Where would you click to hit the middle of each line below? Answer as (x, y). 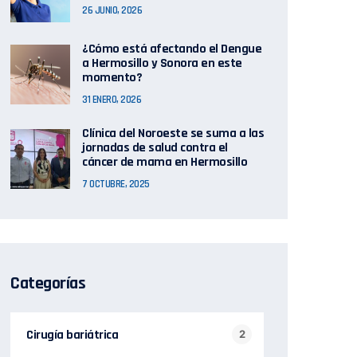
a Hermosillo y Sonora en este (162, 63)
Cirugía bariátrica (72, 335)
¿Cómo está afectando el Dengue (172, 49)
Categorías (48, 284)
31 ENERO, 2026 (112, 100)
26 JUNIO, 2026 (112, 10)
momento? (112, 78)
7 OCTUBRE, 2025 (116, 184)
